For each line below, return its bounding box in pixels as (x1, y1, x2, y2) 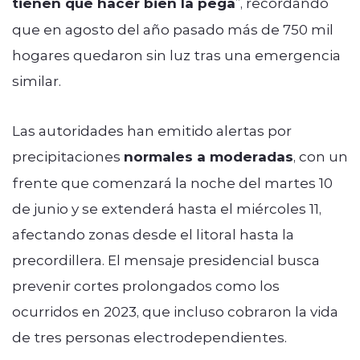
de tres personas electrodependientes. (12, 327, 287, 346)
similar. (12, 71, 61, 89)
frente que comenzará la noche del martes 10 (12, 173, 333, 191)
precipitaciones (12, 146, 124, 165)
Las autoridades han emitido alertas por (12, 121, 292, 139)
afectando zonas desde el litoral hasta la (12, 224, 294, 243)
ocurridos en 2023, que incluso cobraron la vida (12, 301, 338, 320)
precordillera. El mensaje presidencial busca (12, 250, 320, 268)
